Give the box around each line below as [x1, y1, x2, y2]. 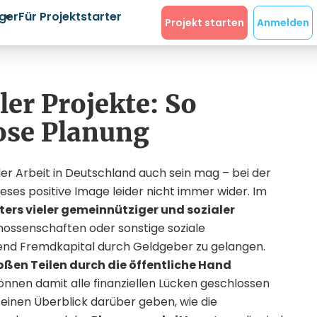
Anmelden [257, 16, 309, 30]
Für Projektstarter [18, 8, 122, 25]
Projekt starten [165, 16, 244, 30]
